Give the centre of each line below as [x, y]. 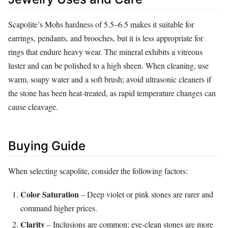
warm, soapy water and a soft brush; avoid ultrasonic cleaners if [110, 79]
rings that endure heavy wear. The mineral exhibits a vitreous [105, 51]
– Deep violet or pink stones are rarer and [146, 194]
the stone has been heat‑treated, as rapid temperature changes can [112, 93]
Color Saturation [50, 194]
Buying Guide [47, 146]
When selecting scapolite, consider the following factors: [98, 171]
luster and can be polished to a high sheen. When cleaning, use [108, 65]
